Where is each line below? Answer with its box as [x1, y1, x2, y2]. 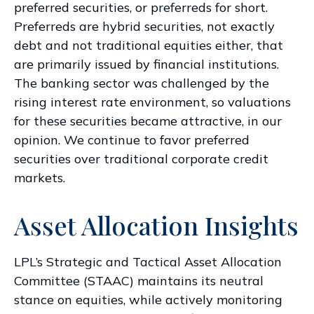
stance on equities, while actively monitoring [14, 291, 282, 308]
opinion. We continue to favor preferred [14, 131, 250, 148]
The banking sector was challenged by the [14, 74, 269, 91]
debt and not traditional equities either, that [14, 36, 283, 53]
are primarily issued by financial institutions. [14, 55, 279, 72]
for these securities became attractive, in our [14, 112, 282, 129]
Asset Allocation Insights [14, 207, 299, 242]
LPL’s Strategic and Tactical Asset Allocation [14, 253, 282, 270]
